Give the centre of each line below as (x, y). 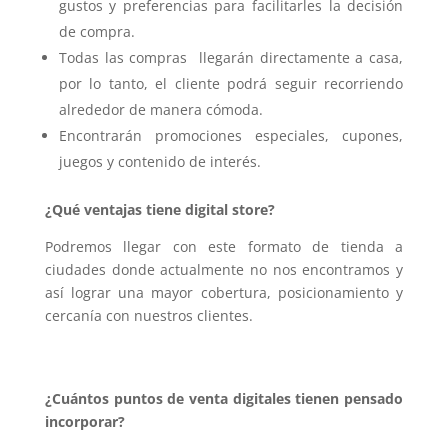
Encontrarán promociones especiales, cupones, (231, 136)
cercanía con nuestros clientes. (148, 316)
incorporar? (84, 422)
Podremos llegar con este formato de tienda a (224, 247)
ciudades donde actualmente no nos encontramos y (224, 270)
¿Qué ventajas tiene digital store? (159, 210)
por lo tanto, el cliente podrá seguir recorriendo (231, 84)
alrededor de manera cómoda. (160, 110)
